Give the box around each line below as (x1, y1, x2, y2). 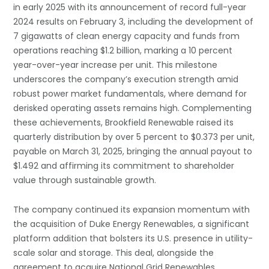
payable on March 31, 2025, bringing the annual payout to (13, 145, 253, 157)
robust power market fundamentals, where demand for (13, 88, 247, 100)
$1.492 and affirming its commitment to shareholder (13, 160, 235, 172)
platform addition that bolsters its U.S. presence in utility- (13, 232, 253, 244)
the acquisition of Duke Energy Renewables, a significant (13, 218, 250, 230)
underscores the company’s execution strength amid (13, 73, 239, 85)
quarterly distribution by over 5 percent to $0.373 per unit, (13, 131, 255, 143)
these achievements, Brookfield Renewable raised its (13, 116, 234, 128)
